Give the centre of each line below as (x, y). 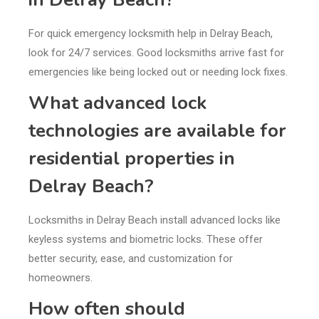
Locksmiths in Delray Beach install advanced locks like (155, 220)
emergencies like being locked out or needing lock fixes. (158, 72)
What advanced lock (117, 103)
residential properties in (132, 159)
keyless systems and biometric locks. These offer (146, 240)
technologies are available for (157, 131)
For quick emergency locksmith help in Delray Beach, (151, 34)
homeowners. (61, 278)
